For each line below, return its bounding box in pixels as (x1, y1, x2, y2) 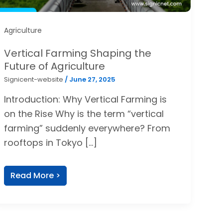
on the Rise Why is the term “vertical (4, 107, 164, 120)
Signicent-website (4, 75, 65, 85)
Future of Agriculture (4, 59, 105, 74)
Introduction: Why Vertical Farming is (4, 93, 167, 106)
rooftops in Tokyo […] (4, 136, 97, 149)
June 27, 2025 (69, 75, 115, 85)
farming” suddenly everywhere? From (4, 121, 170, 134)
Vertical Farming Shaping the (4, 46, 151, 61)
